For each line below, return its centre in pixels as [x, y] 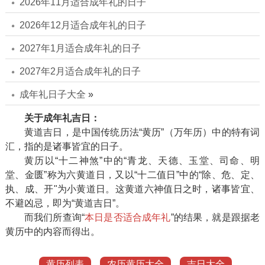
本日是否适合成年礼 [127, 218]
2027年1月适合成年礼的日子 [80, 49]
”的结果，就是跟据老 [215, 218]
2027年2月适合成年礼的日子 [80, 72]
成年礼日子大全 [52, 95]
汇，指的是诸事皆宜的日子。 [67, 147]
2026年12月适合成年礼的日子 [83, 25]
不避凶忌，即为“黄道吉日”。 [65, 203]
